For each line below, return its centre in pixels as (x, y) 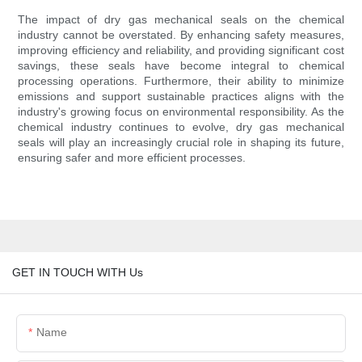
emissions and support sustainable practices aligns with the (181, 97)
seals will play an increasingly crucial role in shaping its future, (181, 143)
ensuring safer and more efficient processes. (132, 158)
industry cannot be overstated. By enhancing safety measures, (181, 35)
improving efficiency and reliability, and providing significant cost (181, 51)
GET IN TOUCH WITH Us (78, 272)
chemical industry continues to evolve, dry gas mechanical (181, 127)
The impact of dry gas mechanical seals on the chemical (181, 20)
